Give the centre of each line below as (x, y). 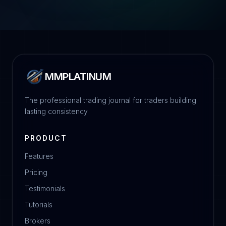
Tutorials (39, 205)
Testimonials (45, 189)
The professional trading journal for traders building (110, 100)
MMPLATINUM (78, 77)
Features (39, 156)
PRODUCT (46, 138)
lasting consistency (56, 111)
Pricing (36, 173)
